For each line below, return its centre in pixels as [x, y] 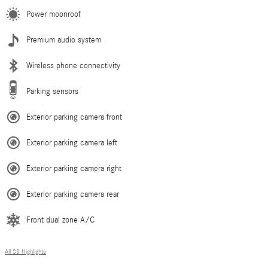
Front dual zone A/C [60, 220]
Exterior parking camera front [74, 117]
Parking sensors [52, 91]
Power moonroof [54, 14]
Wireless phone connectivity [73, 66]
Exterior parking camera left [72, 143]
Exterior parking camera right [74, 168]
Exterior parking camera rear [73, 194]
